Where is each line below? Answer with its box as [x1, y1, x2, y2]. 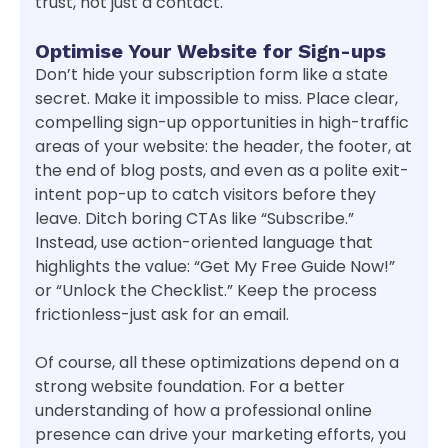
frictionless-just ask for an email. [35, 303, 289, 327]
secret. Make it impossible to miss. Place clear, [35, 87, 398, 111]
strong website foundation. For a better [35, 375, 345, 399]
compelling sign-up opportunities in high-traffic [35, 111, 409, 135]
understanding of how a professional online [35, 399, 372, 423]
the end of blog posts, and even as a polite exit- [35, 159, 409, 183]
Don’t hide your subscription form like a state [35, 63, 388, 87]
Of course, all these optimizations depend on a [35, 351, 399, 375]
